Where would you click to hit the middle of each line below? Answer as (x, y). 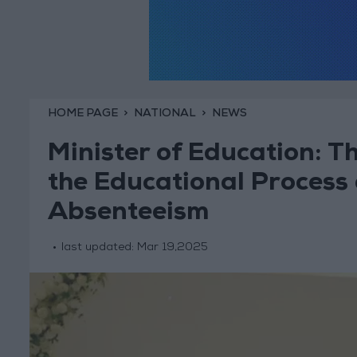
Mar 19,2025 (172, 248)
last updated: (99, 248)
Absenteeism (128, 215)
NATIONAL (165, 114)
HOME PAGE (82, 114)
